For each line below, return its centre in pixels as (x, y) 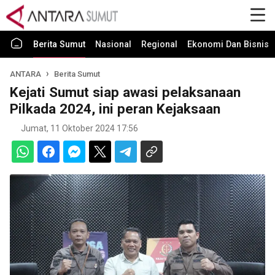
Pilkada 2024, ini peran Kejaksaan (115, 109)
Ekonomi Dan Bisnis (228, 45)
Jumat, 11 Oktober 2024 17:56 (79, 128)
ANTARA (26, 74)
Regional (159, 45)
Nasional (113, 45)
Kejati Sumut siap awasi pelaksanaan (125, 92)
